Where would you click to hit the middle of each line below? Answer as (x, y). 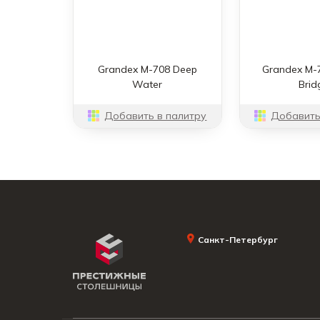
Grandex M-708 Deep (147, 69)
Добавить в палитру (156, 115)
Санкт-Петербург (238, 239)
